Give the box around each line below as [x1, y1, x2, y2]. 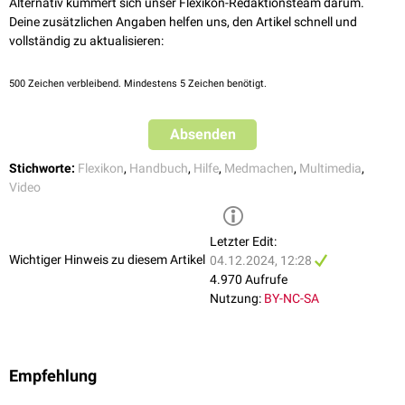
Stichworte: [9, 161, 75, 176]
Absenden [169, 126, 236, 144]
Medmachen [224, 161, 294, 176]
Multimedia [299, 161, 362, 176]
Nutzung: [210, 291, 261, 306]
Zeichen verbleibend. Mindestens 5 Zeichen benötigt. [25, 78, 267, 90]
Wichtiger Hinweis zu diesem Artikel [9, 251, 205, 267]
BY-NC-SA [264, 291, 319, 306]
